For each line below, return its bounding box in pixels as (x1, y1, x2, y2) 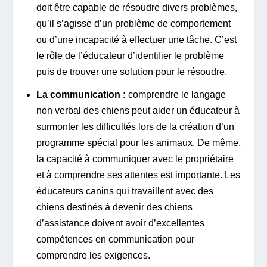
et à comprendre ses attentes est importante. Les (36, 169, 240, 180)
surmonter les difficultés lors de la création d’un (36, 121, 234, 132)
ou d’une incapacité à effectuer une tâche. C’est (36, 34, 237, 45)
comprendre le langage (125, 89, 226, 100)
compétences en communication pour (36, 234, 194, 244)
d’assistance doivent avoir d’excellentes (36, 218, 204, 228)
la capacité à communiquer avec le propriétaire (36, 153, 234, 164)
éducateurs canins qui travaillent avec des (36, 185, 213, 196)
